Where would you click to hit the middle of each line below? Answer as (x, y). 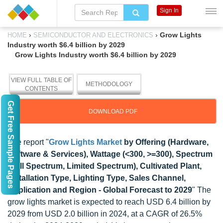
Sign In (169, 10)
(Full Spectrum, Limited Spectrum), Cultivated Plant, (105, 166)
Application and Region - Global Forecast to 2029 (100, 190)
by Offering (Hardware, (165, 142)
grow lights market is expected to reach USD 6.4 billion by (109, 202)
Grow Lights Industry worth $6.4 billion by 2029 (96, 55)
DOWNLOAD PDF (113, 111)
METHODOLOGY (109, 84)
